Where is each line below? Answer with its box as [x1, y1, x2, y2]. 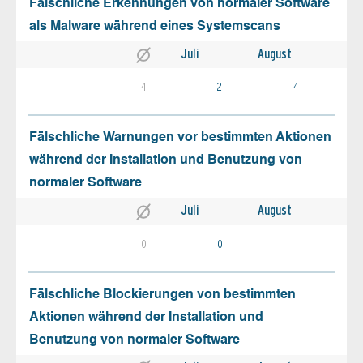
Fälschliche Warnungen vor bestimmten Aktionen [29, 131, 331, 145]
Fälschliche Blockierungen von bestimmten [29, 288, 296, 301]
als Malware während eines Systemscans [29, 20, 280, 34]
